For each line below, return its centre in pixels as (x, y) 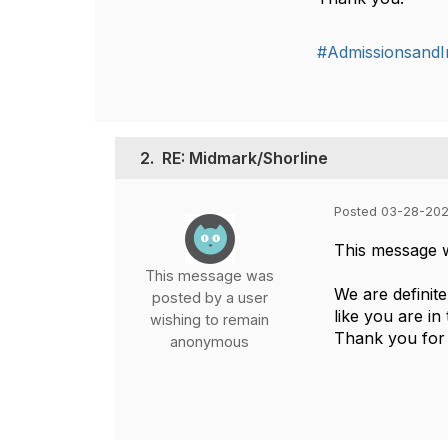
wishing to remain (209, 319)
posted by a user (209, 297)
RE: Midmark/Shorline (245, 158)
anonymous (209, 341)
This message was (209, 275)
